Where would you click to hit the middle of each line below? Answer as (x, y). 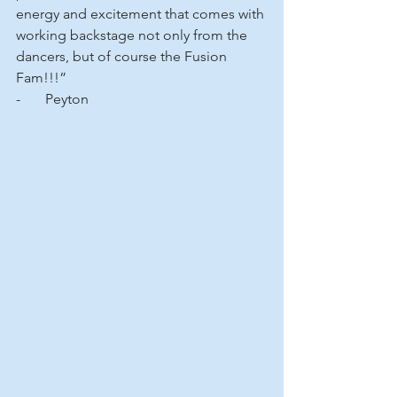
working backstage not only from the (133, 35)
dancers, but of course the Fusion (123, 56)
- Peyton (52, 98)
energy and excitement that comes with (142, 13)
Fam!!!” (41, 77)
